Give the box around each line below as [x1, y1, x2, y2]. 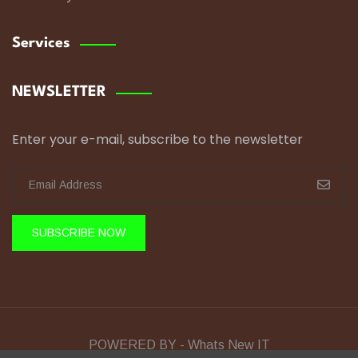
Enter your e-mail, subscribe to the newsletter [12, 129, 303, 149]
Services [12, 35, 70, 50]
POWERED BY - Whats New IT [88, 337, 270, 352]
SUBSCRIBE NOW [32, 226, 125, 240]
